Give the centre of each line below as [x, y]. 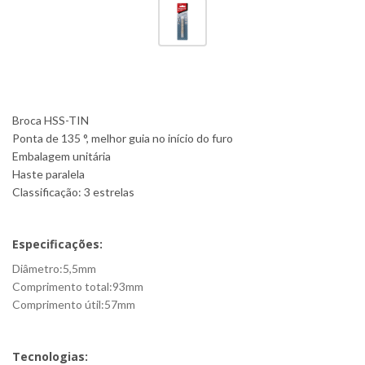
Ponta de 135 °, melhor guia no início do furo [123, 138]
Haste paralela [48, 174]
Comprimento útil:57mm [74, 304]
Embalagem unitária [62, 156]
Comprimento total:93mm [78, 286]
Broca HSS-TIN [51, 120]
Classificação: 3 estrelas [73, 192]
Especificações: [57, 244]
